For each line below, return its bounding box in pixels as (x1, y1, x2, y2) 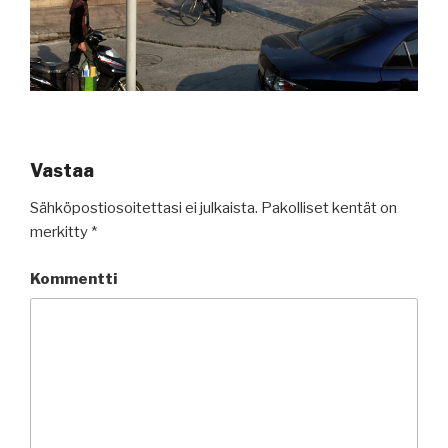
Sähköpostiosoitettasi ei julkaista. (30, 199, 258, 218)
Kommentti (30, 269, 117, 288)
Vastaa (30, 159, 94, 181)
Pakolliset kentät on (258, 199, 397, 218)
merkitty (30, 223, 91, 242)
